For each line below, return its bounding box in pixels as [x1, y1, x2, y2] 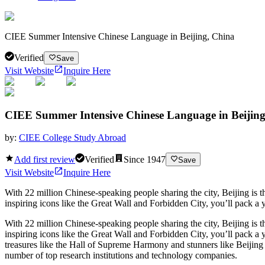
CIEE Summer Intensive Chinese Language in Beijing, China [5, 31, 234, 41]
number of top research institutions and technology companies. [5, 250, 237, 260]
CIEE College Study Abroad [19, 132, 126, 143]
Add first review [14, 154, 75, 164]
